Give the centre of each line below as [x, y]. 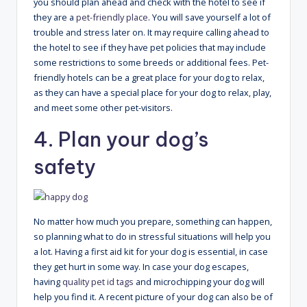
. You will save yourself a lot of [209, 17]
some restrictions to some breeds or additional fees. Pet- [151, 63]
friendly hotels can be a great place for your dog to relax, [149, 78]
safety [65, 167]
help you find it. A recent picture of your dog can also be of [153, 297]
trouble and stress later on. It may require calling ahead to [151, 33]
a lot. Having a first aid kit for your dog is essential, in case [151, 252]
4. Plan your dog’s [121, 140]
